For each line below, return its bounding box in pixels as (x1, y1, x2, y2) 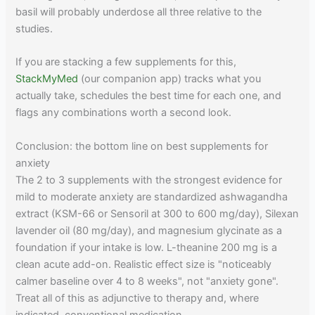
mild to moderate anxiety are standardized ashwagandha (15, 190, 288, 203)
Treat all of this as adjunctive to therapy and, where (15, 291, 259, 304)
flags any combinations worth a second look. (15, 106, 232, 120)
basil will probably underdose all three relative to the (15, 5, 262, 18)
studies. (15, 22, 53, 35)
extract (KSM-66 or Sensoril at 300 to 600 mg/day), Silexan (15, 207, 300, 220)
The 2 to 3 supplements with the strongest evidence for (15, 173, 283, 186)
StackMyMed (15, 72, 79, 86)
